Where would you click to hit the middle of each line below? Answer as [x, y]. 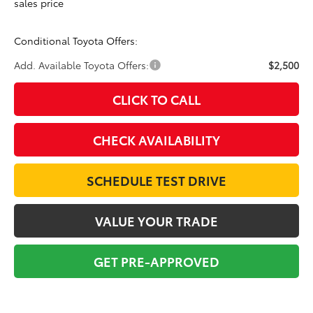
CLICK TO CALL [156, 99]
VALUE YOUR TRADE [156, 220]
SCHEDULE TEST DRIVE [156, 180]
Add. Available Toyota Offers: [82, 65]
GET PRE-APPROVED [156, 261]
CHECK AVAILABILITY [156, 139]
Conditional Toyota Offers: [76, 40]
